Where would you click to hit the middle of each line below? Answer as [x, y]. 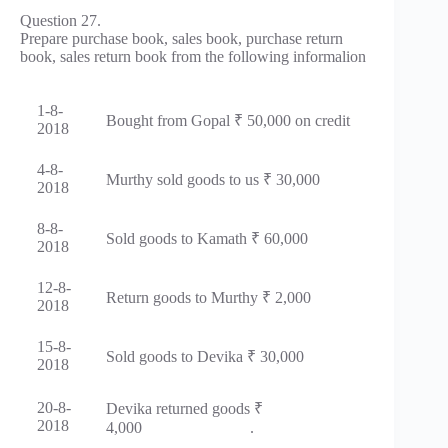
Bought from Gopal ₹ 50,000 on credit [228, 120]
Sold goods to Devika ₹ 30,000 [205, 356]
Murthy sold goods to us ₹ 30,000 [213, 179]
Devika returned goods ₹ [184, 408]
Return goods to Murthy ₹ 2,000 [208, 297]
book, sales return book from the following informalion [193, 56]
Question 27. [60, 20]
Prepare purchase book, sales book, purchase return [181, 38]
